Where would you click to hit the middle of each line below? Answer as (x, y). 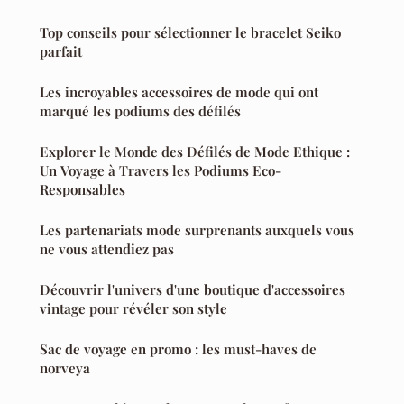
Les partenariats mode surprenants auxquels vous (197, 230)
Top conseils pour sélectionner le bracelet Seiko (190, 33)
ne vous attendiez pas (107, 249)
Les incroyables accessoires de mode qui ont (179, 92)
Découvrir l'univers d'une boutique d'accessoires (193, 290)
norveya (65, 368)
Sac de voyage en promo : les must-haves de (178, 349)
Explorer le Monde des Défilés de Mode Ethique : (195, 152)
